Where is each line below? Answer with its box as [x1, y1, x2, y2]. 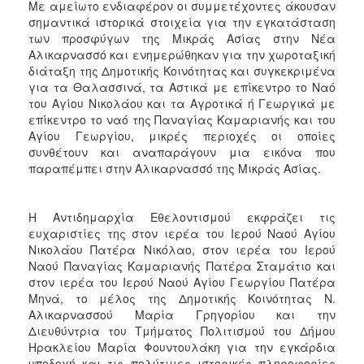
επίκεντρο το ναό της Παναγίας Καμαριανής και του [28, 110, 336, 128]
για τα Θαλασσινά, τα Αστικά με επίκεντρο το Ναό [28, 78, 336, 95]
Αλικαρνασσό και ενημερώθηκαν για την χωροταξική [28, 45, 336, 63]
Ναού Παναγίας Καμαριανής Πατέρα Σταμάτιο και [28, 257, 336, 274]
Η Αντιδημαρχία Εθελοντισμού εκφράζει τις [28, 208, 336, 225]
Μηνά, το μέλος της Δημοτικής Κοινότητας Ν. [28, 289, 336, 306]
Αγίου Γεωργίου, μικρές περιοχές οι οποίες [28, 127, 336, 144]
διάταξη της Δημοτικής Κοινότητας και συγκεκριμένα [28, 62, 336, 79]
